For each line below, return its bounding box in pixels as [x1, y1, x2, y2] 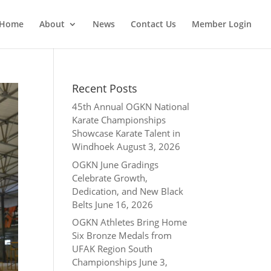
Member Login [192, 18, 252, 30]
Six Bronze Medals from [72, 229, 172, 241]
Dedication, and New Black [72, 184, 184, 197]
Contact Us [131, 18, 176, 30]
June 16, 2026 [95, 198, 154, 211]
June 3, [139, 256, 168, 268]
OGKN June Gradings [72, 158, 159, 171]
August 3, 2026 [117, 140, 181, 152]
